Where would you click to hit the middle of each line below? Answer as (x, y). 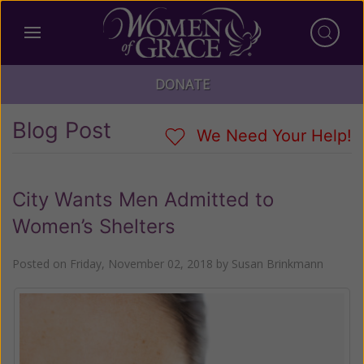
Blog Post (62, 130)
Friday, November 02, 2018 (141, 263)
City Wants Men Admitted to (143, 199)
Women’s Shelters (94, 226)
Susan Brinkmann (277, 263)
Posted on (41, 263)
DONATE (182, 84)
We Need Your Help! (272, 136)
